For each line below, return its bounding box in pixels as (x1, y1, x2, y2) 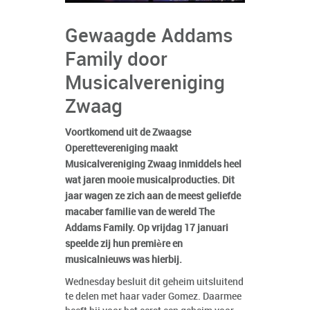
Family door (65, 50, 167, 71)
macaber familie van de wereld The (65, 207, 215, 218)
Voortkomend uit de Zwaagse (65, 127, 191, 138)
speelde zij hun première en (65, 239, 183, 250)
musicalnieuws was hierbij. (65, 255, 182, 266)
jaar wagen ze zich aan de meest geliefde (65, 191, 241, 202)
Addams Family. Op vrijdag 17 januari (65, 223, 228, 234)
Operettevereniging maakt (65, 143, 178, 154)
